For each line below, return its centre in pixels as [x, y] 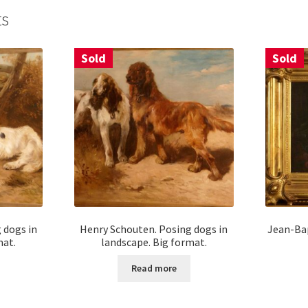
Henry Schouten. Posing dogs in [154, 229]
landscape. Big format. [154, 242]
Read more [154, 268]
